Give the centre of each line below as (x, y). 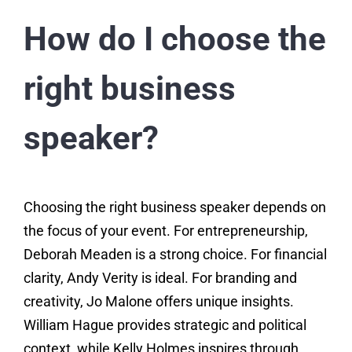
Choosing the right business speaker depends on (174, 207)
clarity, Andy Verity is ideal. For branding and (160, 278)
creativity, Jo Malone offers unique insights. (158, 302)
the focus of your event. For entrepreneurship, (165, 231)
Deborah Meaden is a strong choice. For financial (175, 255)
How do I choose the (174, 39)
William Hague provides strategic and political (165, 325)
